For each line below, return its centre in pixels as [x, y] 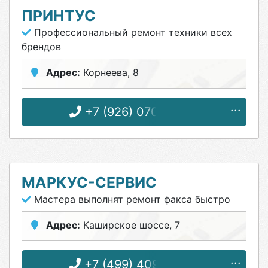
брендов [41, 47]
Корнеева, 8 [109, 72]
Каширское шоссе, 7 [130, 225]
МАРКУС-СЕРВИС [89, 182]
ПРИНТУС [59, 16]
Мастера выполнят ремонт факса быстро [131, 199]
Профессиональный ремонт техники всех [132, 32]
